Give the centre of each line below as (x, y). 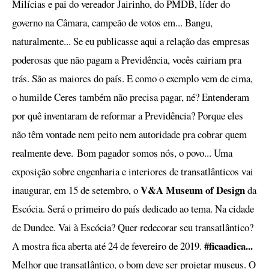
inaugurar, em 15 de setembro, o (76, 190)
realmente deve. (44, 153)
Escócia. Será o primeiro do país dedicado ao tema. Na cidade (133, 209)
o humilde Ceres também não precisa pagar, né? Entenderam (131, 97)
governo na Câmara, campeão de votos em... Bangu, (112, 23)
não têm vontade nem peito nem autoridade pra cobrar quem (129, 134)
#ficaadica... (228, 246)
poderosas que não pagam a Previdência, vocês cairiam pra (127, 60)
